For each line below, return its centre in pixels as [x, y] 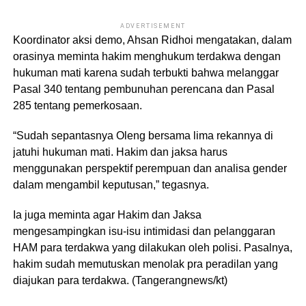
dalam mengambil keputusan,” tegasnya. [111, 185]
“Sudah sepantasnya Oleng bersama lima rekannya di [143, 136]
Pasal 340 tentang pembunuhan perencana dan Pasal [143, 89]
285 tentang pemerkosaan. [77, 106]
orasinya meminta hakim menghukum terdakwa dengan [147, 56]
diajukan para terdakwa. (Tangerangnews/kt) [120, 280]
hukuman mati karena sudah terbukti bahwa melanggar [145, 73]
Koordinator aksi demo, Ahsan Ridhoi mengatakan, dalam [152, 40]
